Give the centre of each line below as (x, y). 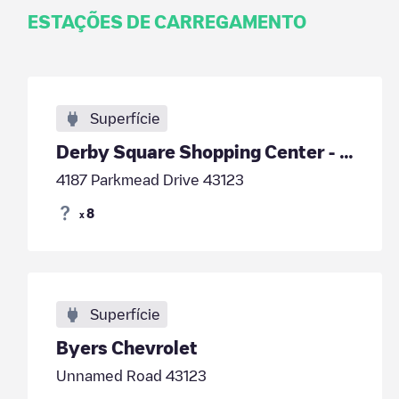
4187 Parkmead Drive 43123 (150, 180)
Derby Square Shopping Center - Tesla (346, 151)
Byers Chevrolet (126, 347)
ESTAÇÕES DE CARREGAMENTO (167, 21)
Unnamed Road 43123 (131, 376)
